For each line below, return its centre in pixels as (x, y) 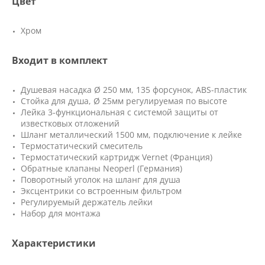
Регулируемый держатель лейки (87, 202)
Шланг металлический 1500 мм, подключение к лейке (131, 135)
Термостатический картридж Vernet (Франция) (117, 157)
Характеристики (54, 243)
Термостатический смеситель (82, 146)
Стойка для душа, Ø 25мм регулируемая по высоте (124, 101)
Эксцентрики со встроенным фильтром (101, 191)
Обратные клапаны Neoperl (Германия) (101, 168)
